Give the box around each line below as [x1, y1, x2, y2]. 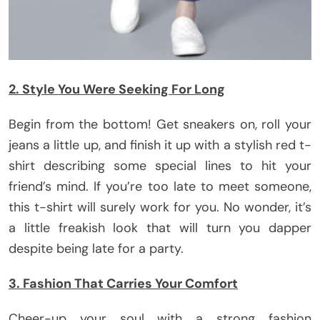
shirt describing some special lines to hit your [9, 156, 311, 174]
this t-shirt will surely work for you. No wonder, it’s [9, 198, 311, 216]
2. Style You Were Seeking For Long [9, 80, 225, 98]
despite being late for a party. [9, 239, 184, 257]
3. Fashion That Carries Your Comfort [9, 274, 238, 292]
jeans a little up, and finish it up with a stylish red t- [9, 136, 311, 154]
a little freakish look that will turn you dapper [9, 219, 311, 236]
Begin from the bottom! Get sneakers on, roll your [9, 115, 311, 133]
